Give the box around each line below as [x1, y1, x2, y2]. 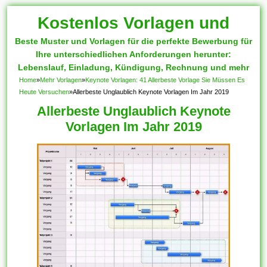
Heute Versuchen [19, 88, 70, 95]
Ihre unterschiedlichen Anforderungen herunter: [36, 49, 231, 59]
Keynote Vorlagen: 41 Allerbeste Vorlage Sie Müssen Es [85, 76, 246, 83]
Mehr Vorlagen [40, 76, 82, 83]
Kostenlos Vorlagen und [38, 14, 229, 32]
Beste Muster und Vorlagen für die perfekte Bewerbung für [15, 36, 252, 46]
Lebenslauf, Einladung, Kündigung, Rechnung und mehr [18, 63, 249, 72]
